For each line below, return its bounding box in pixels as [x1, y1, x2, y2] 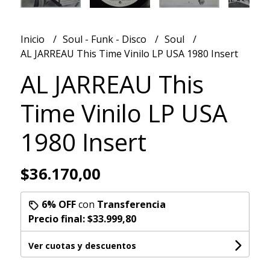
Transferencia [96, 198, 166, 212]
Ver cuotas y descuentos [28, 240, 136, 252]
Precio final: [28, 212, 87, 226]
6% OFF [41, 198, 76, 212]
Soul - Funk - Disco [62, 33, 149, 46]
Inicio [20, 33, 47, 46]
